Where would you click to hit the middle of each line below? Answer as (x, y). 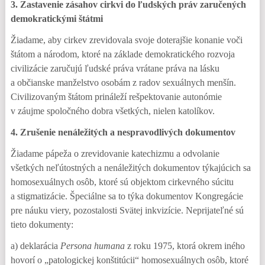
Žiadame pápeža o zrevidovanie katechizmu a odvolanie (115, 153)
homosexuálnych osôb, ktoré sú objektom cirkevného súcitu (122, 182)
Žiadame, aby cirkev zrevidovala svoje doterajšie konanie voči (126, 40)
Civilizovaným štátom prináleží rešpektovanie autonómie (116, 97)
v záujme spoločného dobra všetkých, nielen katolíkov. (112, 111)
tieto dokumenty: (42, 224)
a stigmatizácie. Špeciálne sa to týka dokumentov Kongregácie (127, 196)
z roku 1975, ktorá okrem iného (185, 246)
